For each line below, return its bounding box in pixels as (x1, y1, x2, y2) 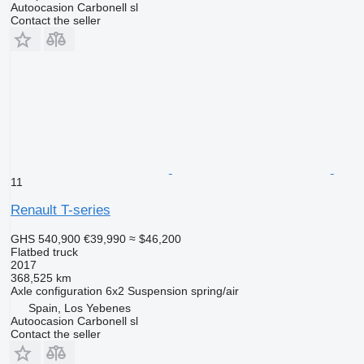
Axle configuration (10, 284, 102, 297)
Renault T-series (10, 201, 110, 218)
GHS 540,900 (10, 232, 80, 245)
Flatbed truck (10, 245, 78, 258)
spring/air (190, 284, 239, 297)
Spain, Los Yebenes (28, 301, 131, 314)
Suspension (127, 284, 188, 297)
